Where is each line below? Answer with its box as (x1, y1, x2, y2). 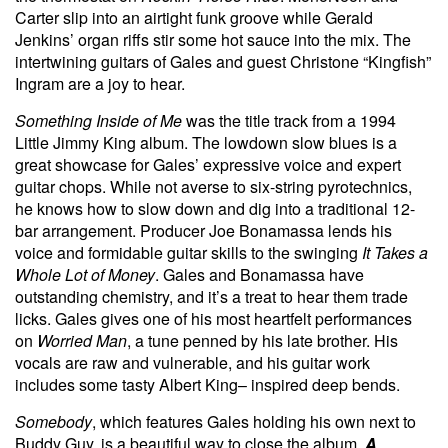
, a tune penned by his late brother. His (127, 328, 398, 352)
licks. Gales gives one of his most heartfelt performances (15, 306, 412, 330)
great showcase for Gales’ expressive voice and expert (15, 152, 401, 176)
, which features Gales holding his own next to (92, 409, 416, 433)
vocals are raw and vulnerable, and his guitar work (15, 350, 370, 374)
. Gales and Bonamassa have (155, 262, 364, 286)
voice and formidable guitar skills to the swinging (15, 240, 362, 264)
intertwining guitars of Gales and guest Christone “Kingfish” (15, 49, 431, 73)
